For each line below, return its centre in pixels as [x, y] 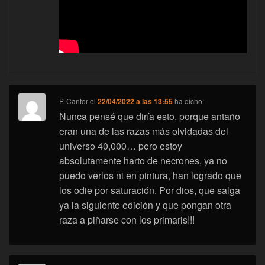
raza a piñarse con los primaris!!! [127, 220]
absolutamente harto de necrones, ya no [143, 161]
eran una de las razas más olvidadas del [144, 131]
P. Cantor [74, 101]
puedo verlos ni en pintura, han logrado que [151, 176]
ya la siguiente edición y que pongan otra [146, 205]
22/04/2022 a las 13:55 [135, 101]
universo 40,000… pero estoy [121, 146]
